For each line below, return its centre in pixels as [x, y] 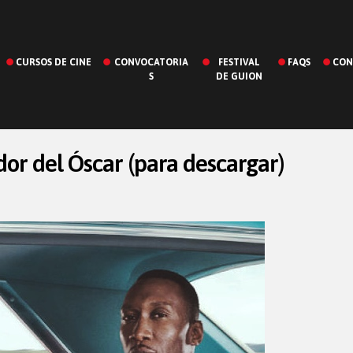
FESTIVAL [239, 62]
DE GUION [239, 76]
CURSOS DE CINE [53, 62]
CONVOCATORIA [152, 62]
